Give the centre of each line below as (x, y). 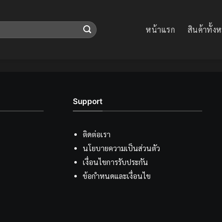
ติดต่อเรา (96, 135)
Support (88, 101)
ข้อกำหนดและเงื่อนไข (116, 176)
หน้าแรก (161, 30)
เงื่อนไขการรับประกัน (115, 163)
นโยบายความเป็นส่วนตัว (121, 149)
